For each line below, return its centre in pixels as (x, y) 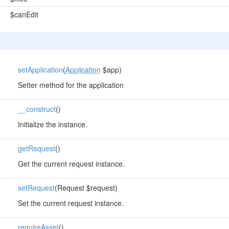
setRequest (36, 188)
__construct (37, 109)
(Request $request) (86, 188)
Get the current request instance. (71, 164)
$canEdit (24, 14)
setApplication (40, 70)
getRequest (36, 148)
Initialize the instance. (52, 124)
